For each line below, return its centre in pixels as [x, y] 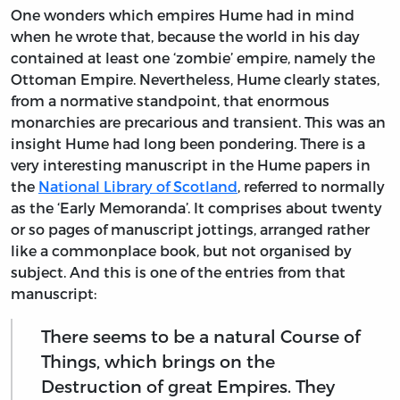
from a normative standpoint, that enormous [170, 100]
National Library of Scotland [138, 186]
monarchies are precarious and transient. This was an [198, 121]
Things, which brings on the [158, 362]
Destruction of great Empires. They [188, 387]
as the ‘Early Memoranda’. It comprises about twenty [196, 207]
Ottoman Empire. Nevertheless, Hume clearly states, [195, 79]
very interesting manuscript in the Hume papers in [191, 164]
